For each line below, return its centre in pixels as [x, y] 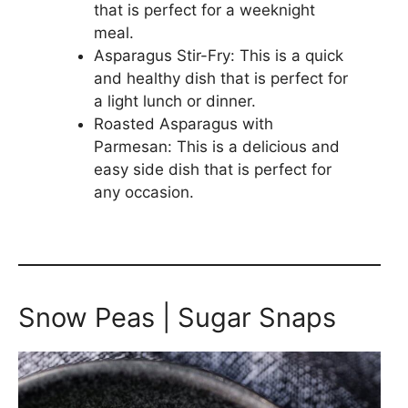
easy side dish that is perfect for [212, 169]
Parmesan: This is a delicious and [216, 147]
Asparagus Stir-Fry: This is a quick [218, 56]
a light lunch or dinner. [174, 101]
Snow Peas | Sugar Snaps [177, 317]
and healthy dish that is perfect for [220, 78]
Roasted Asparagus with [183, 124]
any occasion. [143, 192]
